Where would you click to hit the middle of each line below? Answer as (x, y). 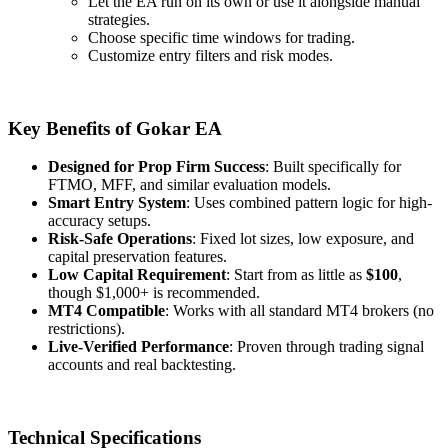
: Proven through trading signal (326, 347)
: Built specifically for (333, 167)
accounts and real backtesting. (142, 365)
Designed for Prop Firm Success (156, 167)
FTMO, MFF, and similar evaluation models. (189, 185)
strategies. (119, 19)
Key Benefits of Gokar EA (115, 128)
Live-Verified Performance (138, 347)
